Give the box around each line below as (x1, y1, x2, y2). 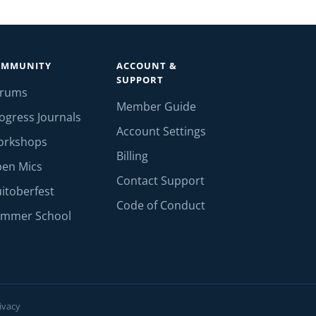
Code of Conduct (116, 197, 206, 213)
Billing (116, 148, 149, 164)
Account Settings (116, 123, 207, 139)
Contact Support (116, 173, 205, 188)
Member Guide (116, 99, 197, 114)
